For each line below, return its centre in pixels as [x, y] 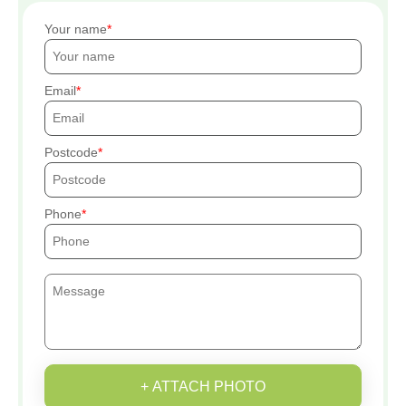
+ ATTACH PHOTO [203, 386]
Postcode [71, 152]
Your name [76, 29]
